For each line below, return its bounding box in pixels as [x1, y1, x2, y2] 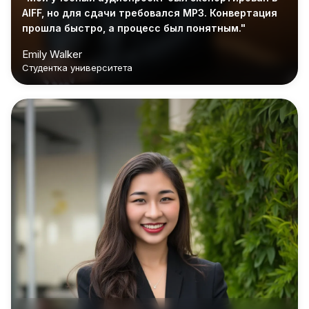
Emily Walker [22, 47, 82, 61]
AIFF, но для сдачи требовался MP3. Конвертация [22, 6, 277, 19]
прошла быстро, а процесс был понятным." [22, 21, 246, 34]
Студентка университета [22, 61, 132, 73]
